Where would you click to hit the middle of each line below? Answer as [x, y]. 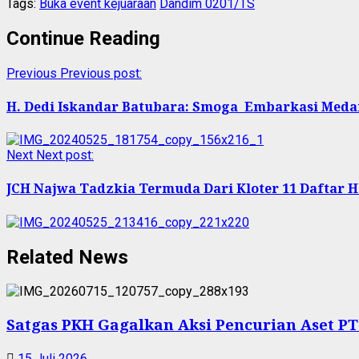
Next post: [65, 155]
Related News [67, 257]
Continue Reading [83, 38]
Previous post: [101, 73]
